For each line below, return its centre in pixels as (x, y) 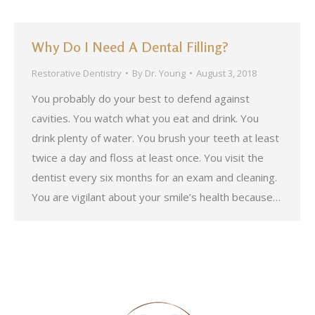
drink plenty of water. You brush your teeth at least (155, 138)
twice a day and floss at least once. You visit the (148, 157)
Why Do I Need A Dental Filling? (130, 47)
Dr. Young (165, 73)
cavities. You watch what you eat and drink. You (145, 118)
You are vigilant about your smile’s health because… (156, 197)
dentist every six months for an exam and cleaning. (154, 177)
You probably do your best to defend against (141, 98)
